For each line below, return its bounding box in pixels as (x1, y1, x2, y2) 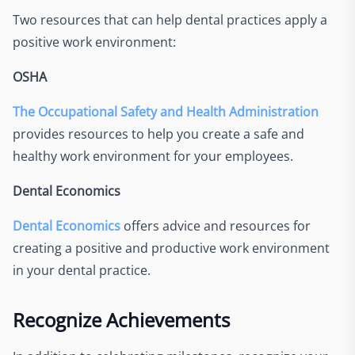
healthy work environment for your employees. (13, 147, 293, 165)
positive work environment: (13, 32, 176, 51)
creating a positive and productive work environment (13, 239, 330, 257)
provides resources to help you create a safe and (13, 124, 304, 143)
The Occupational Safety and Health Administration (13, 102, 319, 120)
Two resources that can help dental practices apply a (13, 10, 327, 29)
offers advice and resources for (120, 216, 311, 235)
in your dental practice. (13, 261, 151, 279)
